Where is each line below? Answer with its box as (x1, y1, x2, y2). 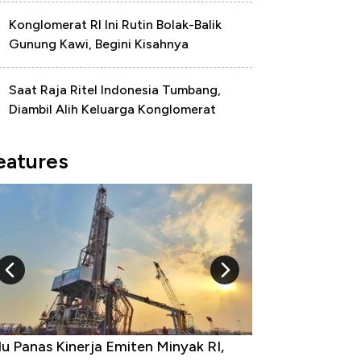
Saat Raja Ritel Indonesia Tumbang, (9, 82, 221, 98)
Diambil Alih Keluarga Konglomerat (9, 102, 216, 117)
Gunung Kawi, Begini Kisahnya (9, 36, 189, 52)
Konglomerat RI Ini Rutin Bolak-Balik (9, 17, 222, 32)
